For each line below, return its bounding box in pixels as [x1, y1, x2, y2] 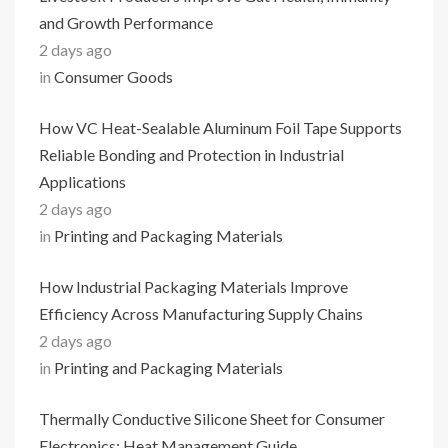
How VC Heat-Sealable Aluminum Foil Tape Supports [39, 118, 402, 137]
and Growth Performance [39, 13, 213, 32]
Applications [39, 172, 126, 191]
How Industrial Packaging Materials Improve [39, 277, 348, 296]
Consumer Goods [54, 67, 173, 86]
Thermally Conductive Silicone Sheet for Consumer [39, 409, 385, 428]
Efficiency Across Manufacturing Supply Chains [39, 304, 363, 323]
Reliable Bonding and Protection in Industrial [39, 145, 344, 164]
